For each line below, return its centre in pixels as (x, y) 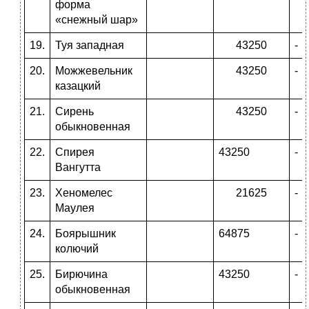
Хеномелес (84, 193)
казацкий (78, 86)
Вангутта (78, 168)
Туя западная (90, 46)
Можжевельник (94, 71)
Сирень (74, 112)
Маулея (75, 208)
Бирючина (81, 275)
